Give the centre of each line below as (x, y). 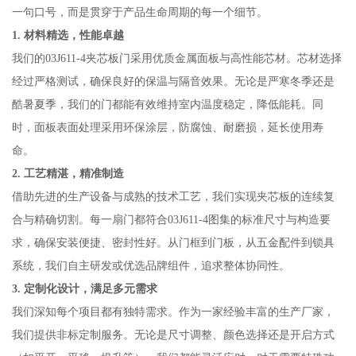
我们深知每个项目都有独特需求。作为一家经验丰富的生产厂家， (173, 311)
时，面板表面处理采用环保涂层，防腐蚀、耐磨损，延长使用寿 (167, 127)
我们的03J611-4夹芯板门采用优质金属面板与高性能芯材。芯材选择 (176, 58)
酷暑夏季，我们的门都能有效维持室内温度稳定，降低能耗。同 (167, 104)
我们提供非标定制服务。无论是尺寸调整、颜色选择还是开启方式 (173, 334)
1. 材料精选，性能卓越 (68, 35)
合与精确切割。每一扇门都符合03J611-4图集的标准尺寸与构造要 (171, 219)
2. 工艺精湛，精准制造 (68, 173)
